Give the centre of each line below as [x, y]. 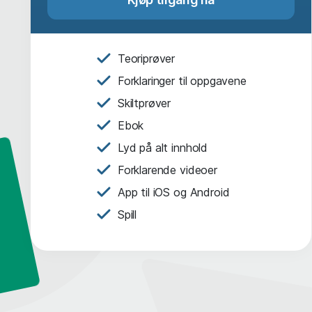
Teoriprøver [146, 58]
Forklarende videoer [167, 170]
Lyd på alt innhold [163, 148]
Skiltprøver [144, 103]
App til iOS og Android [173, 192]
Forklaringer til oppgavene [182, 81]
